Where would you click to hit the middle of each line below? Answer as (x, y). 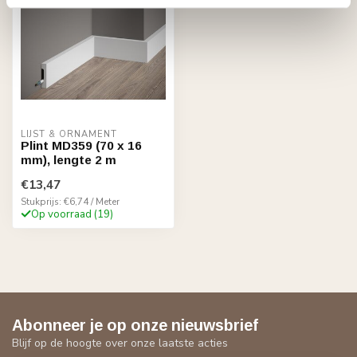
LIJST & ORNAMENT (69, 134)
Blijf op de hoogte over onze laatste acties (120, 343)
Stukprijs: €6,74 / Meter (70, 201)
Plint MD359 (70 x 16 (81, 145)
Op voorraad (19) (72, 214)
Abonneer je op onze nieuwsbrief (135, 325)
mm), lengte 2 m (69, 159)
